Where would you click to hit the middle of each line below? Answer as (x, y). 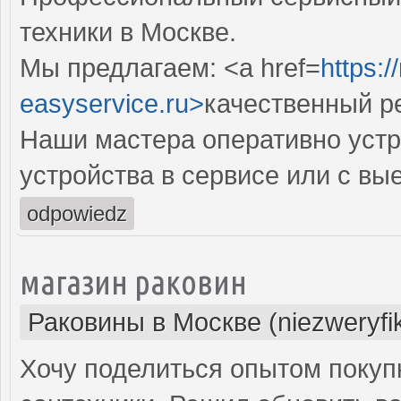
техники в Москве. (128, 32)
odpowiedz (77, 213)
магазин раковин (133, 281)
